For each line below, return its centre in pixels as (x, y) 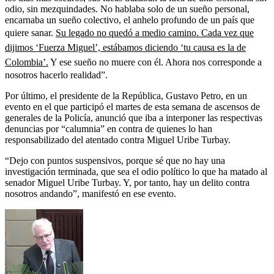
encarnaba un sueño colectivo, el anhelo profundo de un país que (130, 20)
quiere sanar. (30, 32)
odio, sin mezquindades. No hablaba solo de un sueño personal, (127, 9)
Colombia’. (27, 62)
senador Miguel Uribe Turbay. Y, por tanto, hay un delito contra (127, 182)
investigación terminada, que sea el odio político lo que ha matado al (136, 171)
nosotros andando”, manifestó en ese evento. (91, 193)
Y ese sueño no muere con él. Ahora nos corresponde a (155, 62)
